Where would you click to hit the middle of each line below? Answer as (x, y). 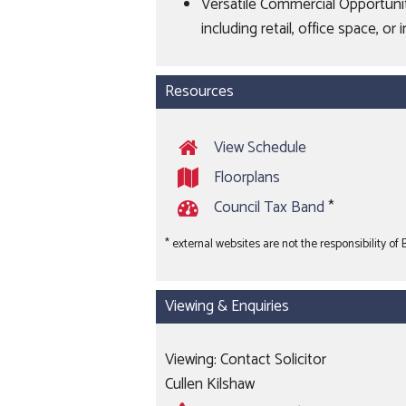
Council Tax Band (269, 208)
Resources (199, 92)
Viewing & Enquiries (227, 306)
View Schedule (260, 148)
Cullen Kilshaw (210, 384)
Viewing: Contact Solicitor (246, 360)
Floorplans (247, 178)
